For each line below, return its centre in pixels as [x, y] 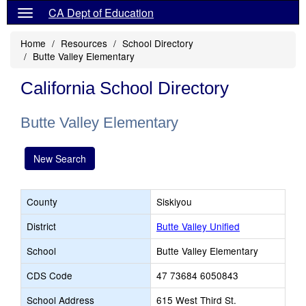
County [42, 201]
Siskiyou [174, 201]
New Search [60, 158]
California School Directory [125, 88]
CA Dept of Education [101, 13]
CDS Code [50, 275]
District [41, 226]
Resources [84, 43]
